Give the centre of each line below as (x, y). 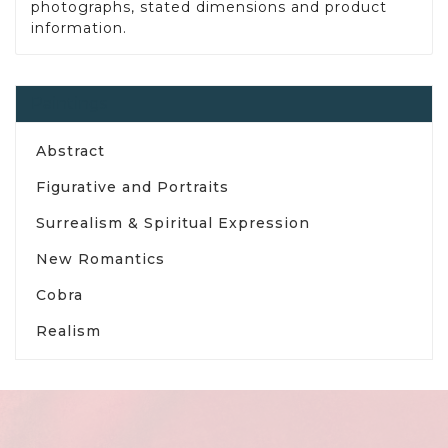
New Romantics (100, 258)
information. (79, 27)
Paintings (69, 103)
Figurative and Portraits (132, 186)
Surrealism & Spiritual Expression (173, 222)
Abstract (70, 150)
